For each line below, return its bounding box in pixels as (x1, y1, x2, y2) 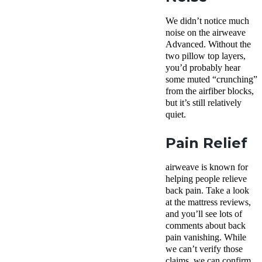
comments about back (166, 220, 246, 230)
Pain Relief (166, 134, 247, 151)
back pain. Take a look (166, 185, 249, 195)
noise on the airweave (166, 27, 246, 37)
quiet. (166, 109, 186, 119)
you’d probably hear (166, 62, 240, 73)
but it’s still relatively (166, 97, 242, 108)
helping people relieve (166, 173, 247, 184)
